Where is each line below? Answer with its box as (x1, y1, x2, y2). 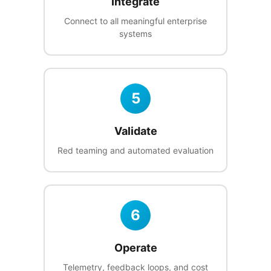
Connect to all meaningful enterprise (64, 16, 207, 27)
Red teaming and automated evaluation (57, 145, 214, 156)
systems (119, 28, 152, 39)
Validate (114, 125, 157, 138)
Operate (114, 241, 157, 255)
